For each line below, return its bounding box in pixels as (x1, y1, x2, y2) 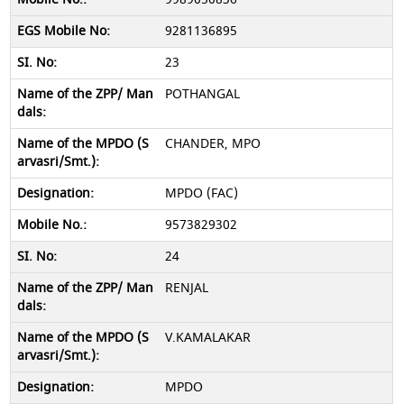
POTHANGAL (164, 85, 240, 104)
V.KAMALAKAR (164, 328, 251, 347)
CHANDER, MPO (164, 134, 261, 153)
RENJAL (164, 279, 208, 298)
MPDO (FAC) (164, 184, 238, 203)
